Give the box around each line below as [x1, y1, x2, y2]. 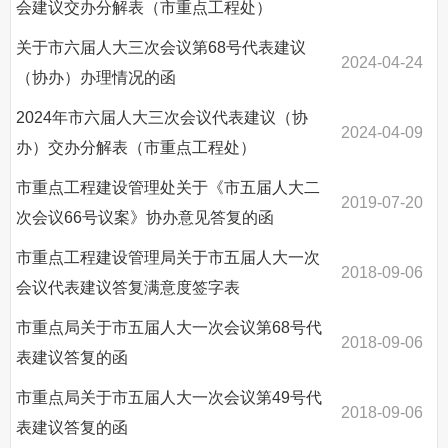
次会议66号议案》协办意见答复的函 [16, 209, 274, 227]
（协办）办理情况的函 [16, 69, 176, 87]
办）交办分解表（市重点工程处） [16, 139, 256, 157]
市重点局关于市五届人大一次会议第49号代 [16, 389, 322, 407]
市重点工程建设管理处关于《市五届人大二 [16, 179, 320, 197]
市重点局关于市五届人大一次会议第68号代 [16, 319, 322, 337]
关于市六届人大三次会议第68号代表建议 [16, 39, 306, 57]
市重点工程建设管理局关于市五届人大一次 [16, 249, 320, 267]
